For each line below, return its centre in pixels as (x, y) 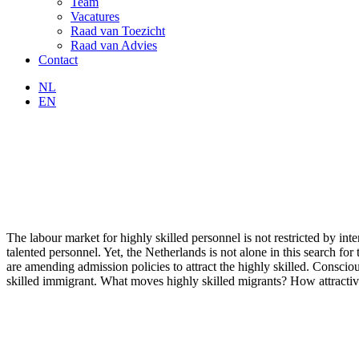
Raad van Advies (114, 45)
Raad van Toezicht (118, 31)
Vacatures (95, 16)
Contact (58, 60)
